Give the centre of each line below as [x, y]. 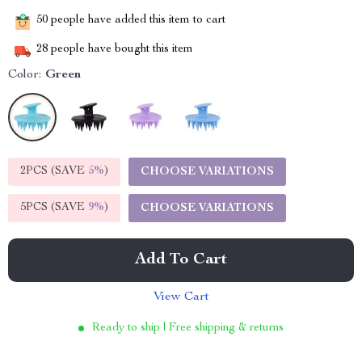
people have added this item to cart [137, 21]
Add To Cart [181, 260]
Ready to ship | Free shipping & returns [188, 328]
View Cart [181, 297]
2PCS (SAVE [54, 171]
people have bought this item [120, 50]
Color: [25, 75]
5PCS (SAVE [54, 208]
